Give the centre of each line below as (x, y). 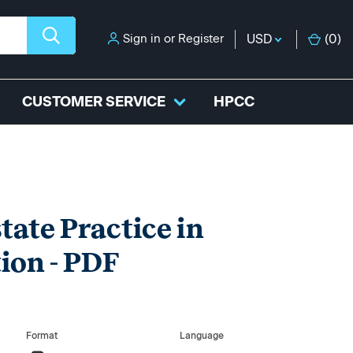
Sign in (142, 39)
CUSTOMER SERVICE (94, 102)
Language (201, 336)
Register (201, 39)
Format (42, 336)
